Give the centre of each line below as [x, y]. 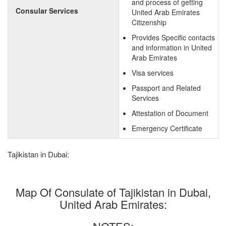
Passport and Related [166, 88]
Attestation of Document [170, 113]
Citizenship [149, 22]
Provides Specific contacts [173, 37]
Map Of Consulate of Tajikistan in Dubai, [113, 192]
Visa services [153, 73]
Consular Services [47, 11]
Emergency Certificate [167, 128]
